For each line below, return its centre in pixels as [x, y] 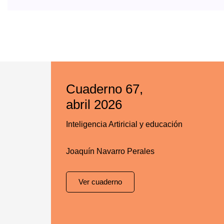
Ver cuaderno [100, 182]
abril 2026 [94, 104]
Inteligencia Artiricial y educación [124, 124]
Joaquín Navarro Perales [110, 151]
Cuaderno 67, [104, 89]
